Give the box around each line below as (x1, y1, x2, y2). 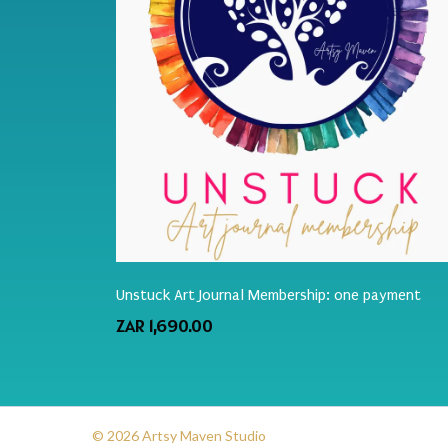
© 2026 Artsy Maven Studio (92, 427, 266, 445)
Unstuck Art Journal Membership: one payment (116, 286, 422, 305)
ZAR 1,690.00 (116, 314, 214, 338)
